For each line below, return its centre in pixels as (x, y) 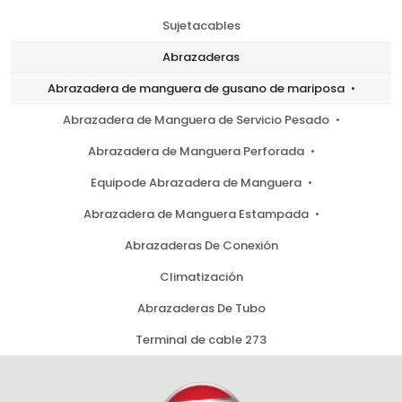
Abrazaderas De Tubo (201, 309)
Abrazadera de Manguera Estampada (197, 214)
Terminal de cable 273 (201, 340)
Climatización (201, 277)
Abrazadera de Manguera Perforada (197, 152)
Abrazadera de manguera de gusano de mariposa (197, 89)
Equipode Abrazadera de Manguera (197, 183)
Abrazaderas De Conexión (201, 246)
